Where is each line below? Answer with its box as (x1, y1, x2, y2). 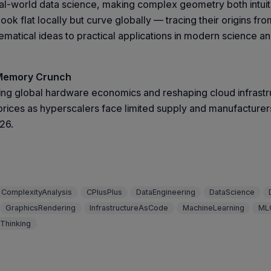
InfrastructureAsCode (90, 203, 169, 213)
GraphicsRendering (5, 203, 76, 213)
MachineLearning (182, 203, 244, 213)
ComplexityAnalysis (1, 188, 73, 197)
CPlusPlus (86, 188, 122, 197)
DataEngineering (135, 188, 195, 197)
